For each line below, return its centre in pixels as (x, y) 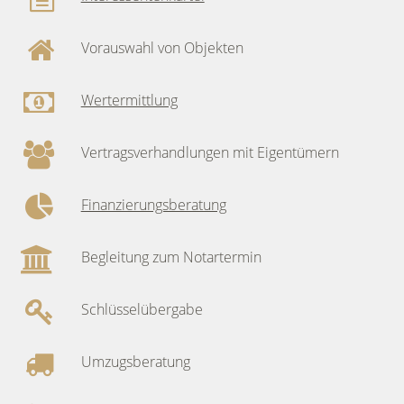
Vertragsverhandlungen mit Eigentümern (210, 153)
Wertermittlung (129, 101)
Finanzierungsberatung (153, 205)
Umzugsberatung (135, 362)
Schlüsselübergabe (142, 310)
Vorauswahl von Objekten (162, 48)
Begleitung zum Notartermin (171, 257)
